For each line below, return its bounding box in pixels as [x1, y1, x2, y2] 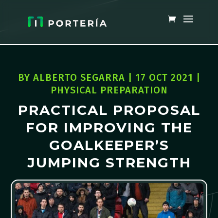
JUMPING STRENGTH [27, 154, 191, 171]
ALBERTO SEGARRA [33, 72, 125, 84]
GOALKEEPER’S [49, 137, 169, 154]
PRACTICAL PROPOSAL [18, 102, 200, 119]
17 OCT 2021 [135, 72, 193, 84]
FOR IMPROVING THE [25, 119, 193, 136]
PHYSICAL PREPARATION [50, 84, 168, 96]
